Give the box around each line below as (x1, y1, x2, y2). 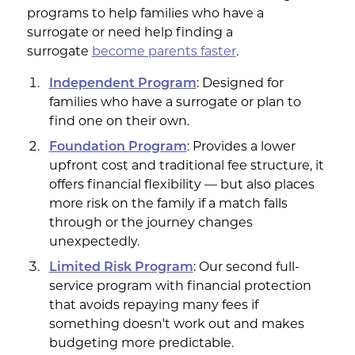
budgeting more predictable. (48, 337, 234, 350)
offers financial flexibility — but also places (48, 178, 315, 192)
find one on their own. (48, 115, 189, 128)
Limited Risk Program (48, 261, 193, 274)
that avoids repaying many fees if (48, 299, 258, 312)
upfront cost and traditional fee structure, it (48, 159, 324, 173)
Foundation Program (48, 140, 187, 154)
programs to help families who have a (26, 7, 264, 21)
